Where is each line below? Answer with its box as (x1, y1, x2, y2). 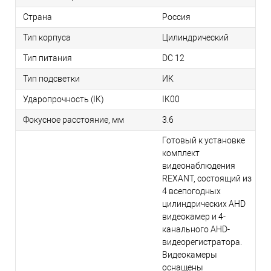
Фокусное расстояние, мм (23, 115, 124, 125)
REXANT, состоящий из (162, 174, 252, 184)
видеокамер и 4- (162, 212, 226, 222)
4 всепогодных (162, 186, 221, 197)
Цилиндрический (162, 33, 229, 43)
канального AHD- (162, 224, 230, 235)
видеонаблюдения (162, 161, 235, 171)
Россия (162, 12, 191, 22)
